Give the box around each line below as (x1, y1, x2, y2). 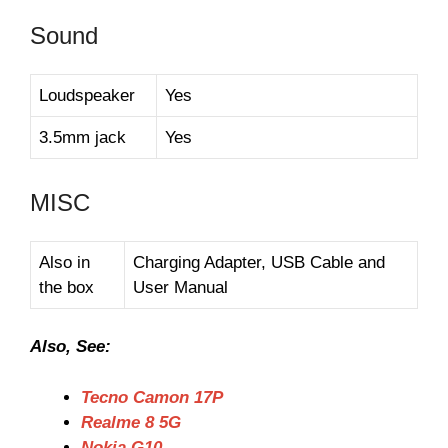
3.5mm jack (39, 128, 126, 148)
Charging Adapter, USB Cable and (133, 252, 385, 272)
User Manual (133, 277, 228, 297)
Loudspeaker (39, 86, 135, 106)
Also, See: (30, 337, 111, 357)
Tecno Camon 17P (81, 387, 223, 407)
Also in (39, 252, 90, 272)
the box (39, 277, 94, 297)
